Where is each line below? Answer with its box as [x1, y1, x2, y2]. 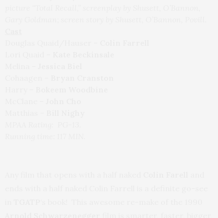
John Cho [46, 96, 81, 107]
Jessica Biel [38, 61, 82, 72]
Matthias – [5, 108, 46, 118]
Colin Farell [143, 170, 188, 180]
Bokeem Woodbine [36, 85, 108, 95]
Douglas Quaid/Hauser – [5, 38, 100, 48]
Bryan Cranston [51, 73, 114, 83]
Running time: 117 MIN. [5, 131, 86, 142]
